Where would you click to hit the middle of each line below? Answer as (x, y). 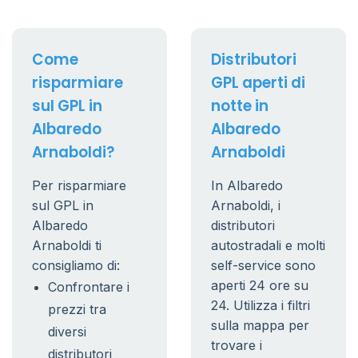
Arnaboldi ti (67, 245)
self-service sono (263, 265)
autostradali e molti (268, 245)
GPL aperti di (258, 83)
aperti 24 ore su (260, 285)
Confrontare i (89, 287)
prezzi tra (77, 309)
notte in (240, 106)
